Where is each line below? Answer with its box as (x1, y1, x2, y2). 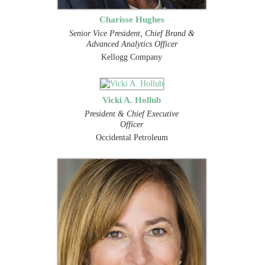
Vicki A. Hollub (102, 94, 161, 105)
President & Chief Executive (85, 109, 179, 118)
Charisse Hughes (99, 14, 164, 24)
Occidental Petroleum (95, 132, 168, 142)
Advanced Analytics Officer (86, 39, 177, 49)
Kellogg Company (101, 52, 163, 62)
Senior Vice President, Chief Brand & (69, 28, 195, 38)
